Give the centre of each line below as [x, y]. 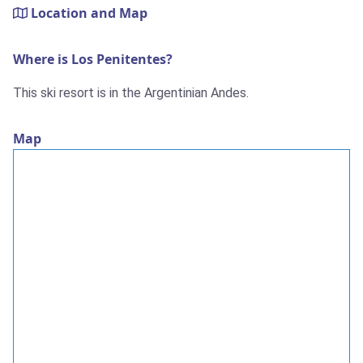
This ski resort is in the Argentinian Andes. [131, 93]
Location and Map [88, 13]
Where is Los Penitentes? [93, 60]
